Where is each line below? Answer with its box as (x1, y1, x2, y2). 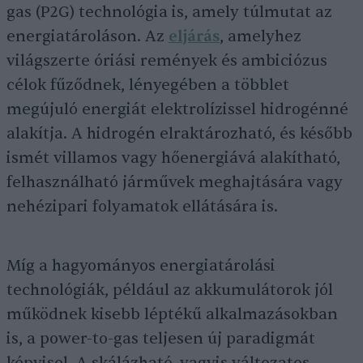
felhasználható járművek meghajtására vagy (6, 173, 343, 192)
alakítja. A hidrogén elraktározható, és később (6, 124, 352, 143)
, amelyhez (220, 27, 301, 46)
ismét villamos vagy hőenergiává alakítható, (6, 148, 340, 168)
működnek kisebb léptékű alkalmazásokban (6, 305, 338, 324)
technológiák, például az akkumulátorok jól (6, 280, 333, 300)
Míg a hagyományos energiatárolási (6, 256, 275, 275)
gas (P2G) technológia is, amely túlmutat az (6, 2, 332, 22)
